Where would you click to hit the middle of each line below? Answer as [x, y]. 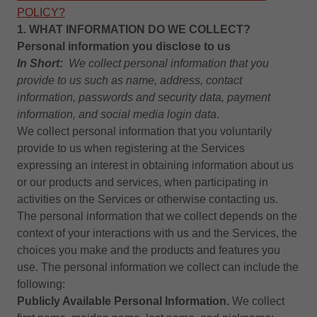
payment [249, 97]
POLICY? [41, 12]
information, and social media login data [117, 114]
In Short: [40, 63]
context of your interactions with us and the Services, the [157, 233]
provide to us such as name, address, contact [129, 80]
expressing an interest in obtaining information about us [155, 165]
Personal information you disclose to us [124, 46]
